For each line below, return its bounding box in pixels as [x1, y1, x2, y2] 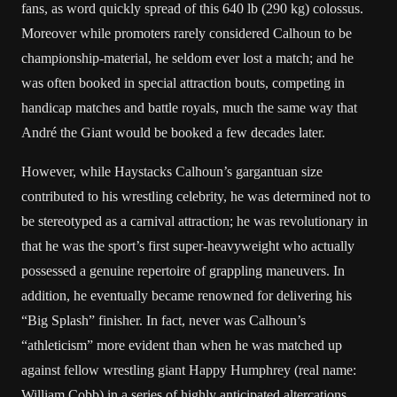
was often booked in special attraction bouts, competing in [21, 75, 345, 90]
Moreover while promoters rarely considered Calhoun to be [21, 26, 352, 41]
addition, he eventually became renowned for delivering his [21, 288, 352, 303]
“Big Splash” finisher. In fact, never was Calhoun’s [21, 313, 306, 328]
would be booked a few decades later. [112, 125, 325, 140]
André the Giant [21, 125, 112, 140]
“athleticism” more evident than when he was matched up [21, 338, 342, 353]
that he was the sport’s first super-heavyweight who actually [21, 238, 354, 253]
